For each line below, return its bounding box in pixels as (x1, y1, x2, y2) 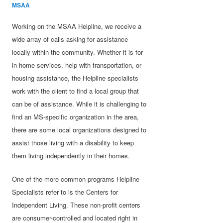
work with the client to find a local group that (12, 86, 139, 96)
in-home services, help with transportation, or (12, 60, 142, 70)
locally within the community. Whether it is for (12, 47, 143, 57)
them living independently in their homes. (12, 150, 130, 160)
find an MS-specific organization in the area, (12, 111, 139, 121)
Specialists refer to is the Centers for (12, 187, 118, 197)
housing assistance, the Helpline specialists (12, 73, 139, 83)
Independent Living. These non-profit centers (12, 200, 141, 210)
